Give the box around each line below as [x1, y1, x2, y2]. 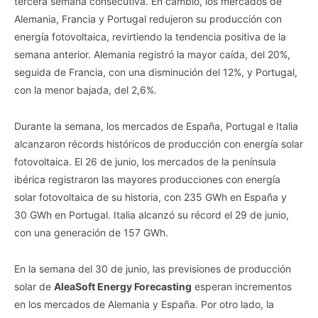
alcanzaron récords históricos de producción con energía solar [14, 137, 303, 150]
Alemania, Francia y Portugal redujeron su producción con [14, 12, 282, 25]
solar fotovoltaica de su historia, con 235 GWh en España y [14, 190, 287, 203]
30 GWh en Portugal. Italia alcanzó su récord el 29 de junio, [14, 208, 289, 221]
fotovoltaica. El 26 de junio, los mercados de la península [14, 155, 276, 168]
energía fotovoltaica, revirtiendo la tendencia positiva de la [14, 30, 286, 43]
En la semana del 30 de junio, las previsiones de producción [14, 262, 291, 275]
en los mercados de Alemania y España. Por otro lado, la [14, 297, 274, 310]
